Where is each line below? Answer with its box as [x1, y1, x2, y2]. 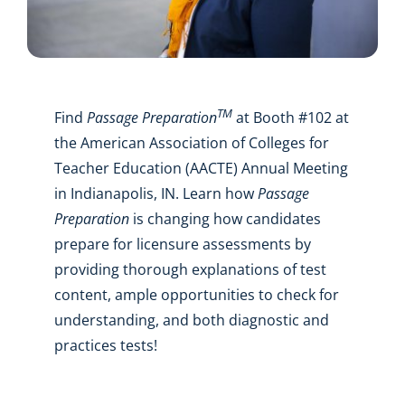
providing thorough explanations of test [53, 259, 326, 279]
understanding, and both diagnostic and [53, 309, 329, 330]
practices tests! [53, 334, 157, 355]
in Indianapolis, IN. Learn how [53, 183, 258, 203]
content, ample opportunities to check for [53, 284, 339, 305]
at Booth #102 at [231, 107, 349, 127]
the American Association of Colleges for [53, 132, 329, 153]
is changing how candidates [128, 208, 321, 229]
